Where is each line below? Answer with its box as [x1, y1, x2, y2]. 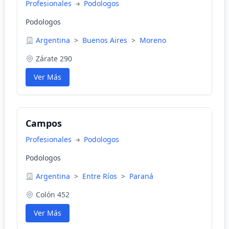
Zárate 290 [36, 54, 72, 63]
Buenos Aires [82, 35, 129, 45]
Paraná [129, 171, 153, 181]
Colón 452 [36, 190, 70, 199]
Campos [26, 117, 62, 129]
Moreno [140, 35, 166, 45]
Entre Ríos [82, 171, 119, 181]
